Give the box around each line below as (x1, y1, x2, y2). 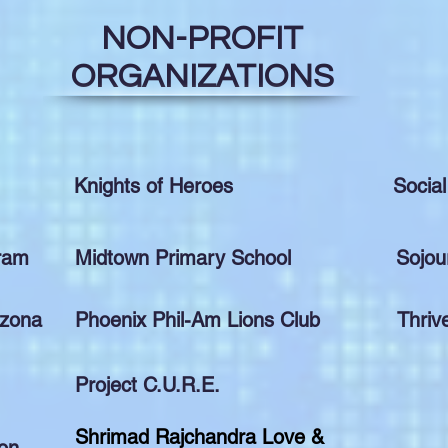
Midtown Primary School (75, 246, 291, 270)
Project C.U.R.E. (75, 373, 220, 397)
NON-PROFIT (101, 22, 303, 56)
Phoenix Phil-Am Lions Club (75, 308, 320, 332)
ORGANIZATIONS (70, 60, 334, 94)
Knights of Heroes (74, 174, 233, 198)
